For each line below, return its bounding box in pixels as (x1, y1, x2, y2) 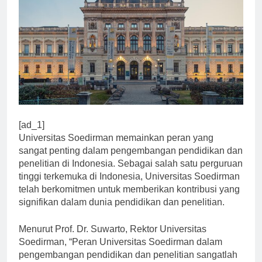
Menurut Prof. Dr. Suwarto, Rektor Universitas (19, 234, 206, 244)
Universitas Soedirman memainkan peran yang (19, 143, 213, 153)
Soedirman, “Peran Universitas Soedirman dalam (19, 247, 222, 257)
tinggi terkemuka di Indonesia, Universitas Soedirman (19, 181, 240, 192)
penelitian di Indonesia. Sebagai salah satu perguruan (19, 168, 243, 179)
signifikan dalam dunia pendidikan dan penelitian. (19, 207, 225, 218)
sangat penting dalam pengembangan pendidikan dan (19, 156, 243, 166)
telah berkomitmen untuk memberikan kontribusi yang (19, 194, 240, 205)
